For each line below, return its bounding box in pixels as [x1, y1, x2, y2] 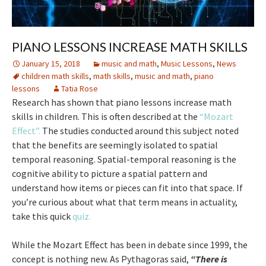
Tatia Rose [61, 83, 98, 94]
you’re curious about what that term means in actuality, [12, 195, 237, 208]
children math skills [21, 70, 89, 81]
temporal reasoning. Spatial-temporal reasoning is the [12, 153, 236, 165]
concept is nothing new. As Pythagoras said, [12, 252, 191, 265]
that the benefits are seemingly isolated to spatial [12, 138, 218, 151]
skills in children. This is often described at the [12, 110, 199, 122]
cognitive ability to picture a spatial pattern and [12, 167, 207, 179]
